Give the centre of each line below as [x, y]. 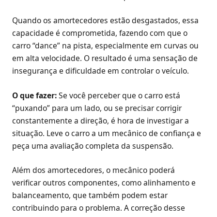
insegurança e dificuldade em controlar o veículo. [101, 71]
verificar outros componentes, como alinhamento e [104, 182]
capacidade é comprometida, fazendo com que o [100, 33]
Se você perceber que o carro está [118, 95]
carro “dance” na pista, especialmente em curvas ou [105, 46]
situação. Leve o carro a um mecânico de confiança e [107, 133]
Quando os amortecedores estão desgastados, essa [105, 21]
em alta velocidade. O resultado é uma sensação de [105, 58]
